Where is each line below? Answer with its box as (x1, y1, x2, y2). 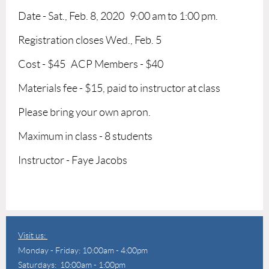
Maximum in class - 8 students (18, 130, 153, 142)
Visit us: (18, 230, 47, 240)
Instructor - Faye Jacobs (18, 154, 127, 166)
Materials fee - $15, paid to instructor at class (18, 82, 220, 94)
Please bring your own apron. (18, 106, 151, 118)
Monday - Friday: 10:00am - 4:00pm (18, 245, 148, 255)
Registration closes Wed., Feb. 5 (18, 34, 162, 46)
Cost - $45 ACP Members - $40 (18, 58, 163, 70)
